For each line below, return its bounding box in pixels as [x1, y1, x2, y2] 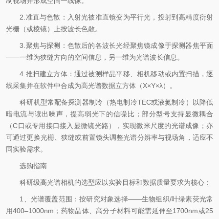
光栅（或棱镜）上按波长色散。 [6, 25, 102, 33]
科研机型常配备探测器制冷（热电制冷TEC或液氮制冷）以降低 [6, 98, 213, 106]
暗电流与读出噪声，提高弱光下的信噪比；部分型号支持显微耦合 [6, 110, 213, 118]
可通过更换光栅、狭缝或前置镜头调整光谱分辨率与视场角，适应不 [6, 133, 213, 141]
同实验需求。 [6, 145, 47, 153]
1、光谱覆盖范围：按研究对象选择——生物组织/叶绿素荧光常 [6, 195, 213, 203]
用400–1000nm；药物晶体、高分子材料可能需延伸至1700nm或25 [6, 207, 213, 215]
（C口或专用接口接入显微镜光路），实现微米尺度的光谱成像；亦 [6, 122, 213, 130]
